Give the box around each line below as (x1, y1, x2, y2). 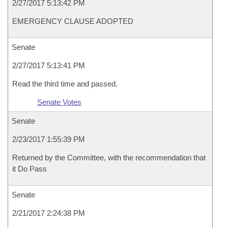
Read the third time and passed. (12, 79, 118, 88)
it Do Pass (12, 164, 47, 173)
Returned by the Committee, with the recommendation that (12, 153, 206, 162)
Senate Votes (37, 98, 82, 106)
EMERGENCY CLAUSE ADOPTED (12, 17, 133, 25)
